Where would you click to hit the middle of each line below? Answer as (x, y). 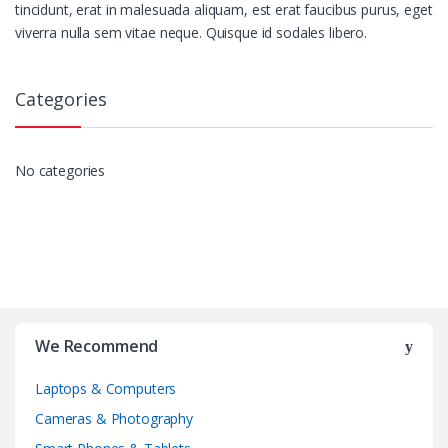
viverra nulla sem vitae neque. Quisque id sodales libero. (191, 32)
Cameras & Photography (114, 419)
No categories (60, 171)
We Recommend (97, 346)
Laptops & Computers (106, 389)
